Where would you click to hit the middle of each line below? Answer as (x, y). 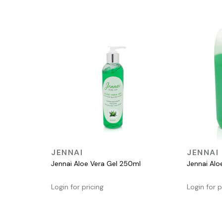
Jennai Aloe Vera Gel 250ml (96, 164)
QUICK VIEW (111, 150)
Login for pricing (77, 187)
